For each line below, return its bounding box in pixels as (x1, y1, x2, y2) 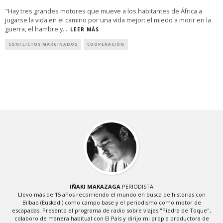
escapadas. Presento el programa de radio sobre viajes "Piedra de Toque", (12, 207, 211, 215)
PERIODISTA (120, 183, 153, 191)
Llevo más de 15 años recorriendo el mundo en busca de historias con (17, 191, 206, 199)
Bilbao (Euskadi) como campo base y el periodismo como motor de (22, 199, 201, 207)
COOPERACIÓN (87, 41, 124, 47)
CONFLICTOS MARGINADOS (8, 41, 78, 47)
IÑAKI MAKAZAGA (70, 183, 120, 191)
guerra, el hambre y (5, 25, 63, 34)
